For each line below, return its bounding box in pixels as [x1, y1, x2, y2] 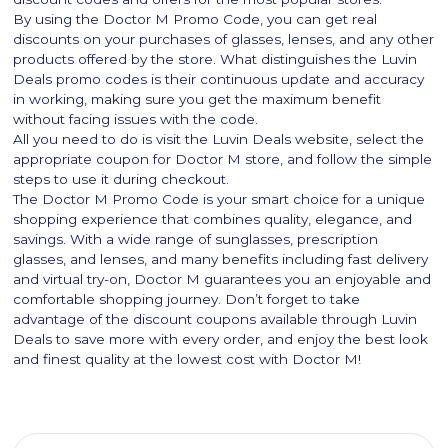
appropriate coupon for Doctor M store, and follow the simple [13, 151, 433, 168]
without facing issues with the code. [13, 111, 259, 128]
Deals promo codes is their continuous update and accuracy [13, 71, 425, 88]
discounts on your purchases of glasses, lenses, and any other [13, 31, 435, 48]
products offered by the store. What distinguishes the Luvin [13, 51, 418, 68]
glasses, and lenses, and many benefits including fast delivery [13, 251, 429, 268]
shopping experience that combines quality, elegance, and [13, 211, 413, 228]
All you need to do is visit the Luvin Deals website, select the [13, 131, 425, 148]
